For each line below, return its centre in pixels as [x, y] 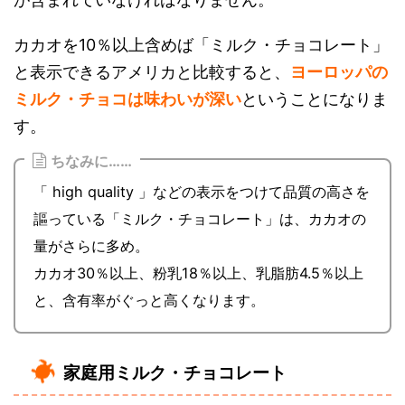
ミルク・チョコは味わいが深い [127, 99]
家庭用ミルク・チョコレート [175, 373]
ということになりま [315, 99]
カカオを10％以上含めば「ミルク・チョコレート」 [201, 45]
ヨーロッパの [339, 72]
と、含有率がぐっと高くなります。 [149, 300]
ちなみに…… [91, 161]
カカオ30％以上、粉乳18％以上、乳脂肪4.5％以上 [198, 273]
